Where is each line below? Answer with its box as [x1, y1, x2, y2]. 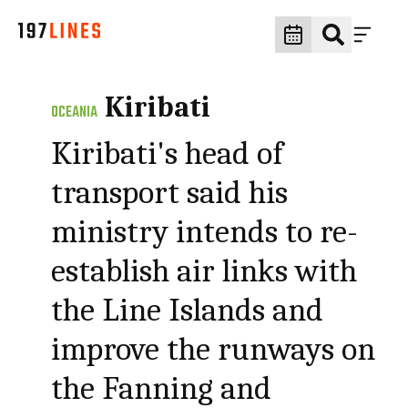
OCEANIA [51, 101, 98, 125]
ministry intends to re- [51, 213, 359, 250]
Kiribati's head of [51, 135, 284, 172]
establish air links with [51, 252, 358, 290]
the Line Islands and [51, 291, 324, 329]
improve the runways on [51, 331, 376, 368]
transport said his [51, 174, 289, 211]
